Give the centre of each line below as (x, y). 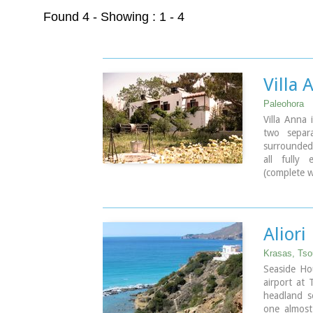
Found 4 (66, 17)
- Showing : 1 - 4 (137, 17)
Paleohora (284, 104)
